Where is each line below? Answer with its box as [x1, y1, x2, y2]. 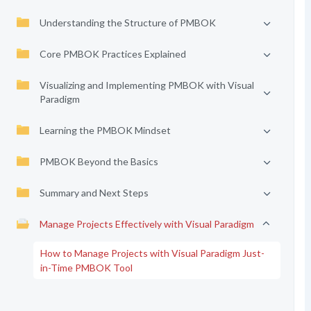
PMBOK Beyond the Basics [39, 155, 158, 167]
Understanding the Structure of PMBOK [39, 17, 216, 28]
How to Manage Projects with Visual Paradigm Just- [40, 247, 264, 259]
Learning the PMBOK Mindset [39, 124, 171, 136]
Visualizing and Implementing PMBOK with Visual [39, 79, 254, 91]
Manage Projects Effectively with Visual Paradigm [39, 218, 254, 230]
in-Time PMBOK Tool [40, 262, 133, 274]
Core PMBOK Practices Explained [39, 48, 186, 60]
